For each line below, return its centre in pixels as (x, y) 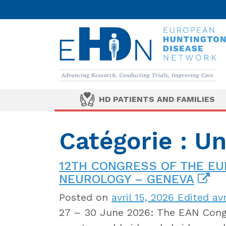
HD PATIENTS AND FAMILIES (157, 99)
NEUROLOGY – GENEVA (127, 179)
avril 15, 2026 (143, 197)
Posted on (85, 197)
